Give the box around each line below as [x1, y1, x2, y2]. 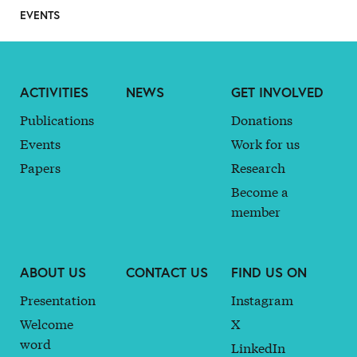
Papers [20, 157, 61, 176]
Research [231, 157, 286, 176]
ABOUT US [20, 262, 86, 281]
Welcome [20, 313, 73, 332]
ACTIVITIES [20, 82, 88, 101]
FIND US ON [231, 262, 308, 281]
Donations [231, 109, 293, 128]
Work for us [231, 133, 300, 152]
